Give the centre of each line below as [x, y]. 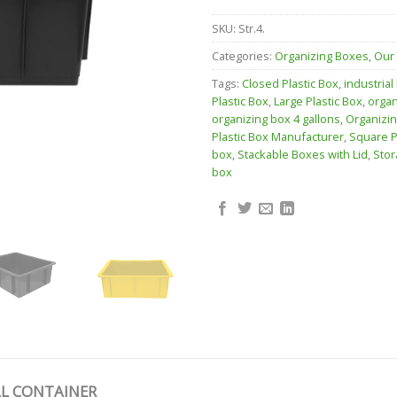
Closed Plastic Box [290, 84]
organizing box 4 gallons [276, 119]
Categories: [243, 56]
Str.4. [252, 29]
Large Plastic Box [318, 101]
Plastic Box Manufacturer [278, 137]
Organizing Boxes [322, 56]
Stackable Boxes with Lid [303, 155]
